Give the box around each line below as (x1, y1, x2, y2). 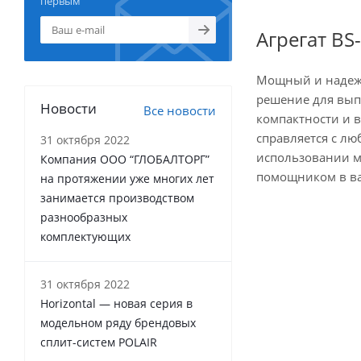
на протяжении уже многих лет (40, 171, 214, 186)
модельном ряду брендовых (40, 315, 196, 330)
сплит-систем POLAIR (40, 334, 157, 350)
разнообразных (40, 210, 127, 225)
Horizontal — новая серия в (40, 296, 193, 311)
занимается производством (40, 190, 194, 205)
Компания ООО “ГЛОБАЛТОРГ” (40, 151, 210, 167)
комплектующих (40, 229, 131, 244)
